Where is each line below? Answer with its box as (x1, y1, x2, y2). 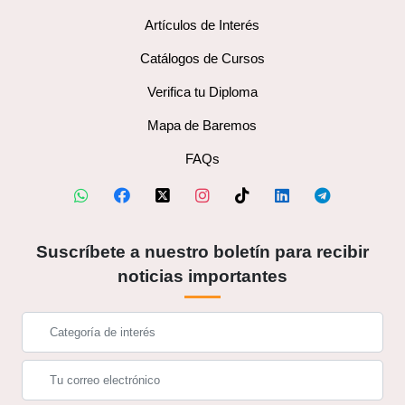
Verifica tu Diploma (146, 84, 258, 100)
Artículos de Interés (145, 17, 260, 33)
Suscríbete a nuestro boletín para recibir (35, 242, 369, 262)
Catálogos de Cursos (139, 51, 265, 67)
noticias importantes (117, 267, 287, 287)
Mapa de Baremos (147, 118, 258, 134)
